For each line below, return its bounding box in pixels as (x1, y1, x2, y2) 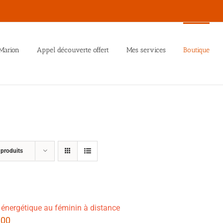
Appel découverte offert (37, 45, 109, 54)
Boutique (183, 45, 210, 54)
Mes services (126, 45, 166, 54)
